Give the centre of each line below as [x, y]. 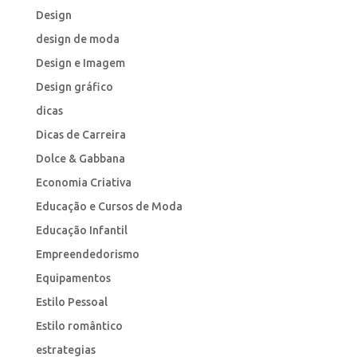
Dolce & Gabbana [80, 158]
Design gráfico [74, 86]
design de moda [77, 39]
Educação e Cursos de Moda [109, 206]
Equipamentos [73, 278]
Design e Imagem [80, 63]
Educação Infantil [81, 230]
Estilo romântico [79, 326]
